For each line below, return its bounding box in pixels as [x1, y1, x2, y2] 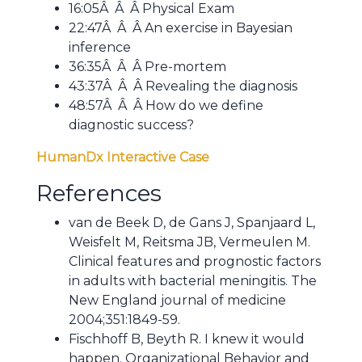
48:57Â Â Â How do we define [69, 98, 263, 114]
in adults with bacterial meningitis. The [69, 273, 317, 289]
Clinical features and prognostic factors [69, 254, 321, 270]
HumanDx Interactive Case [36, 149, 209, 166]
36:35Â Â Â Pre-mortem [69, 59, 226, 75]
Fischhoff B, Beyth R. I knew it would [69, 331, 305, 347]
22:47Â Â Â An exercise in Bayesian [69, 20, 293, 36]
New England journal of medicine [69, 293, 286, 309]
